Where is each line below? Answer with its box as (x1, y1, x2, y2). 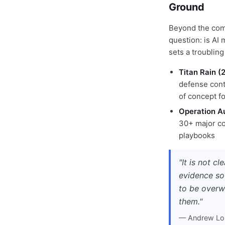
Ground (169, 1, 204, 13)
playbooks (179, 131, 215, 140)
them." (179, 196, 202, 206)
